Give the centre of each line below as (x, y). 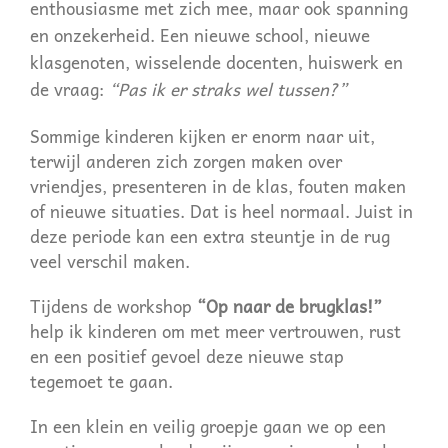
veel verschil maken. (109, 261)
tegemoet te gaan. (101, 381)
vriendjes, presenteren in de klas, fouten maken (217, 186)
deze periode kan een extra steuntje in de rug (209, 236)
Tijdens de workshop (113, 306)
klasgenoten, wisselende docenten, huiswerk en (216, 62)
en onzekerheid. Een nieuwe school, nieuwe (199, 35)
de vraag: (69, 89)
